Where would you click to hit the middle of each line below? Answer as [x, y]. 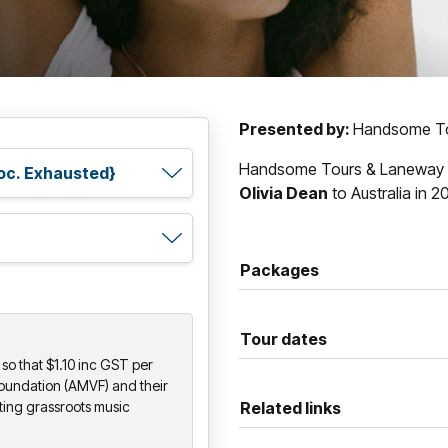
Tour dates [283, 338]
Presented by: [296, 128]
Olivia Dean [283, 192]
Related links [290, 407]
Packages [279, 269]
